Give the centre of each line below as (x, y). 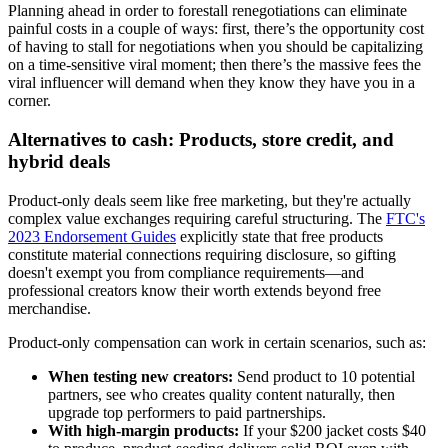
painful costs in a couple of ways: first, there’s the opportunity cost (216, 29)
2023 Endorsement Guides (92, 236)
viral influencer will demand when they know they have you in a (211, 83)
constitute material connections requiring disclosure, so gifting (202, 254)
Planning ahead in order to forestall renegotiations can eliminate (207, 11)
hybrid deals (59, 162)
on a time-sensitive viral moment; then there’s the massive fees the (214, 65)
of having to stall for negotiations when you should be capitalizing (215, 47)
